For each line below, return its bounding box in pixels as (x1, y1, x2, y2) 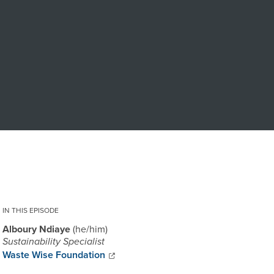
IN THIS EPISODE (2, 205, 59, 216)
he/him (75, 222, 105, 236)
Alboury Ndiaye (2, 222, 70, 237)
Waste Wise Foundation (2, 248, 105, 262)
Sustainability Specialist (2, 236, 105, 248)
